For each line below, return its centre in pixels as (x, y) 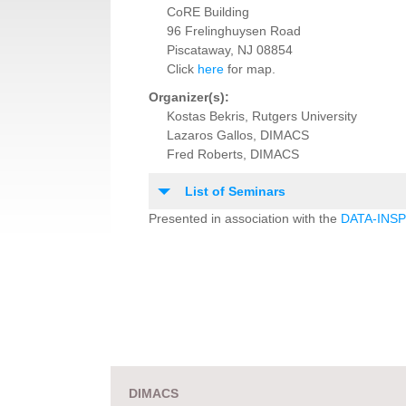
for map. (249, 69)
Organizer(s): (188, 97)
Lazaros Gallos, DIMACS (237, 135)
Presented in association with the (244, 219)
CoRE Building (208, 12)
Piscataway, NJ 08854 (229, 50)
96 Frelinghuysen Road (233, 31)
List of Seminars (235, 192)
